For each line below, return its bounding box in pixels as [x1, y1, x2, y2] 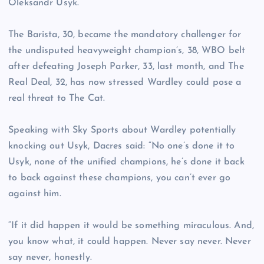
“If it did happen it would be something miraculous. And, [8, 221, 254, 231]
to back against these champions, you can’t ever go [8, 173, 231, 183]
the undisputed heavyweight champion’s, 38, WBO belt [8, 46, 246, 56]
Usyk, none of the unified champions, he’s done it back [8, 157, 245, 167]
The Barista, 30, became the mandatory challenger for [8, 30, 242, 40]
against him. [8, 189, 61, 199]
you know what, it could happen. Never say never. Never [8, 237, 251, 247]
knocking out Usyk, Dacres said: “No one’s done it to [8, 141, 235, 151]
